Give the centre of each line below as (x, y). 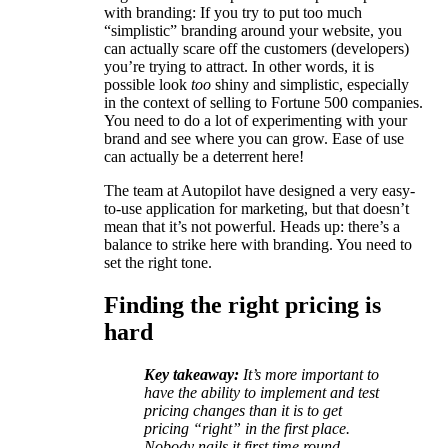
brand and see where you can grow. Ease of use (254, 138)
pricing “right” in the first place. (247, 428)
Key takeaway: (191, 374)
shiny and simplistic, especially (310, 84)
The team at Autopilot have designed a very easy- (259, 190)
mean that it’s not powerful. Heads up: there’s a (252, 226)
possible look (147, 84)
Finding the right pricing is (242, 304)
